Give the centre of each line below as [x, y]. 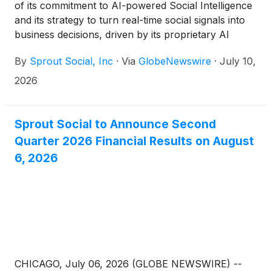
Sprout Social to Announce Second [115, 124]
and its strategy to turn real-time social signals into [130, 20]
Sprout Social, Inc [71, 61]
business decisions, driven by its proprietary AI [122, 35]
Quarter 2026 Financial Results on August [134, 141]
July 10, [238, 61]
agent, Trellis [44, 49]
